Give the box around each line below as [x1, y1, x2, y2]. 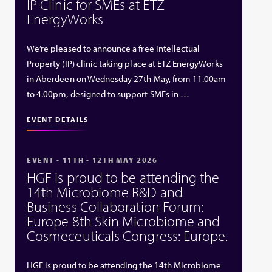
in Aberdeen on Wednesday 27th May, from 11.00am [27, 73, 226, 85]
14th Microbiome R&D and [27, 182, 183, 201]
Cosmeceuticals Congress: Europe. [27, 226, 228, 245]
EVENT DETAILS [27, 115, 89, 124]
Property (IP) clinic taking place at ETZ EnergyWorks [27, 58, 223, 70]
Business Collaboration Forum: [27, 197, 204, 216]
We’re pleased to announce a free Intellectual [27, 42, 200, 55]
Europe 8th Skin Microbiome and [27, 211, 220, 230]
